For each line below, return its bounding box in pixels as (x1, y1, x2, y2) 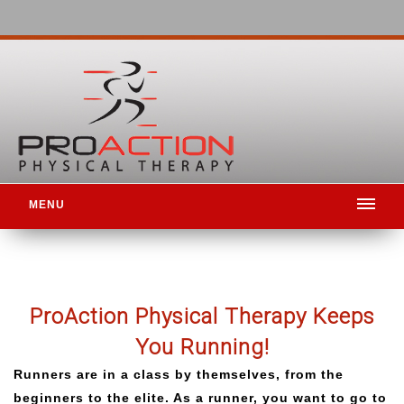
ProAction (29, 304, 129, 329)
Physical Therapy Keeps (128, 304, 375, 329)
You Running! (134, 335, 270, 360)
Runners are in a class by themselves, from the (14, 367, 344, 381)
